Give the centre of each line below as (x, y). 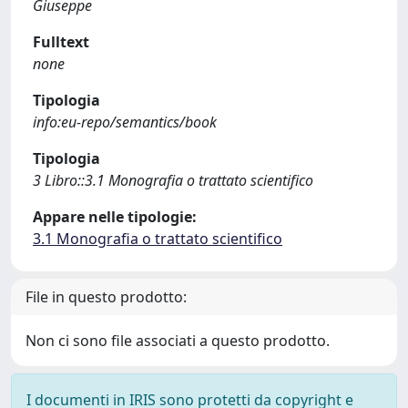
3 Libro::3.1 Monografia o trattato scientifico (173, 180)
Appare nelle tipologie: (115, 217)
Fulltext (61, 42)
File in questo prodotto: (106, 297)
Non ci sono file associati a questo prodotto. (178, 341)
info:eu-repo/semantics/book (125, 122)
